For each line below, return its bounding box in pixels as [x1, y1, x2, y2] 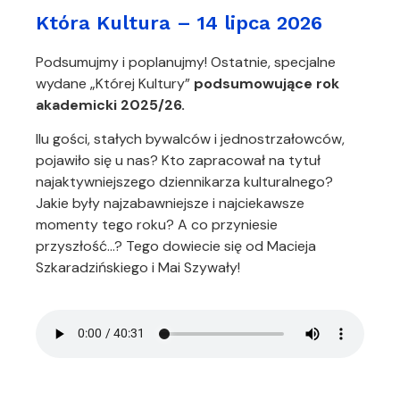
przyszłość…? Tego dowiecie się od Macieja [36, 237, 316, 256]
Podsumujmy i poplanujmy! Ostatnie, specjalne [36, 52, 336, 71]
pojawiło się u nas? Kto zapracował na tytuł [36, 151, 321, 171]
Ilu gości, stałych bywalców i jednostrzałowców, [36, 129, 345, 149]
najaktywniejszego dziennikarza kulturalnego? [36, 172, 333, 192]
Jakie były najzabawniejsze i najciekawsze [36, 194, 304, 213]
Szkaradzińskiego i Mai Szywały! [36, 258, 240, 278]
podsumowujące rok [190, 73, 339, 93]
